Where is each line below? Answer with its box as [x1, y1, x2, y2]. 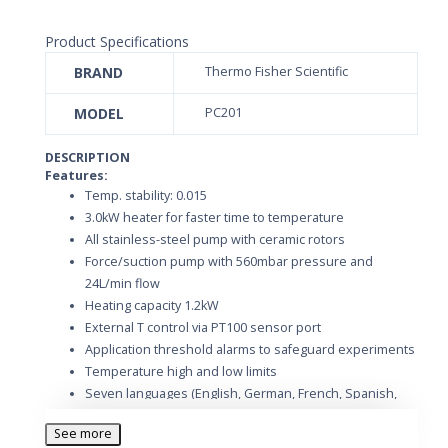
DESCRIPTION [45, 148, 130, 166]
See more [54, 425, 112, 443]
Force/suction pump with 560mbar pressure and [85, 252, 373, 270]
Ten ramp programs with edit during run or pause [85, 428, 380, 446]
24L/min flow [85, 274, 160, 292]
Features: [45, 166, 108, 184]
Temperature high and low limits [85, 362, 277, 380]
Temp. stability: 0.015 [85, 186, 207, 204]
